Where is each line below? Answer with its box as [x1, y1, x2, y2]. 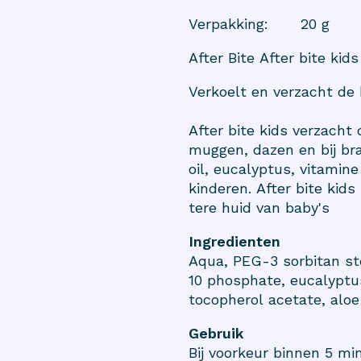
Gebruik [189, 325, 244, 342]
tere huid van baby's [189, 199, 330, 217]
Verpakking [189, 15, 264, 33]
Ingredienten [189, 233, 280, 251]
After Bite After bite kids [189, 49, 359, 67]
